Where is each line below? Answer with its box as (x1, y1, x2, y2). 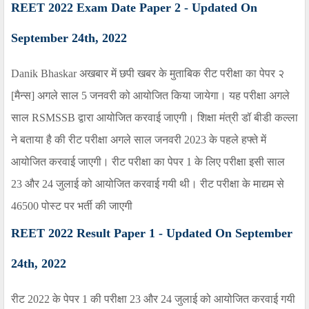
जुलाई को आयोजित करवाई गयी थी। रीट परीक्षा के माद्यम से (56, 178, 284, 190)
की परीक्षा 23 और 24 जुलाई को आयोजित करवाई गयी (90, 293, 295, 306)
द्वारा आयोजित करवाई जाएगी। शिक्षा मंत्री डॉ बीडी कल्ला (78, 112, 298, 124)
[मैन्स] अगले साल (11, 90, 79, 102)
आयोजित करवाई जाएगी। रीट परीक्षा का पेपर (11, 156, 183, 168)
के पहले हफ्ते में (209, 134, 266, 146)
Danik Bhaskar (11, 68, 79, 80)
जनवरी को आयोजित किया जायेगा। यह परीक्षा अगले (90, 90, 290, 102)
